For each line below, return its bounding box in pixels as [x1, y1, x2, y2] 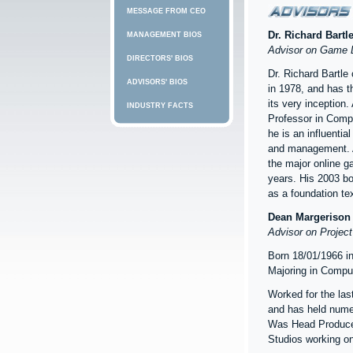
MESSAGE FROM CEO [127, 7, 206, 15]
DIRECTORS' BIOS [127, 54, 193, 62]
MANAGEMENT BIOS [127, 31, 202, 39]
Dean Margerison [268, 212, 351, 223]
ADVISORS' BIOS [127, 78, 188, 86]
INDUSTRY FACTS [127, 102, 193, 110]
